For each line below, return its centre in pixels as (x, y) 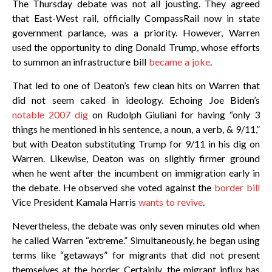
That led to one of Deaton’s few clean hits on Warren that (136, 86)
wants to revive (171, 202)
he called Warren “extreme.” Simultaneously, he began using (136, 240)
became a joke (179, 62)
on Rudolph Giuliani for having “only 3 (174, 115)
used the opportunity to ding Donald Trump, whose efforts (136, 47)
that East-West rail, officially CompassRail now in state (136, 18)
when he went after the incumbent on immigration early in (136, 173)
